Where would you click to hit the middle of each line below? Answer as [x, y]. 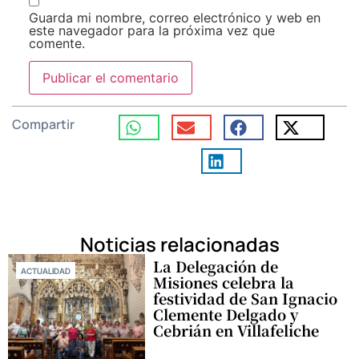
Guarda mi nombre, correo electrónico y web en [174, 17]
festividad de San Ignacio [246, 298]
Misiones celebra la [224, 282]
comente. [56, 43]
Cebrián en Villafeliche [236, 331]
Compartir [43, 125]
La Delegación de [216, 266]
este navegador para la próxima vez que [151, 30]
